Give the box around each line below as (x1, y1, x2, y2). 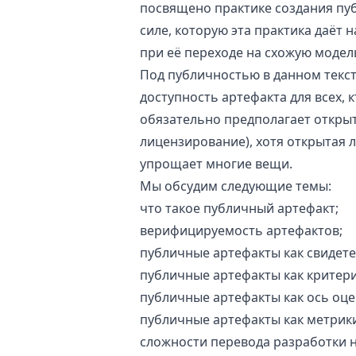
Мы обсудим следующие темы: (140, 177, 331, 195)
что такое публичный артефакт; (140, 199, 339, 217)
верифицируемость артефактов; (140, 222, 342, 239)
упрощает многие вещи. (140, 155, 292, 172)
